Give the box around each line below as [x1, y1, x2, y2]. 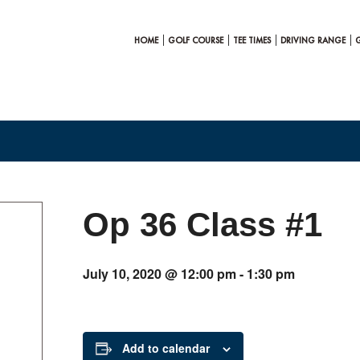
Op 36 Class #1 [83, 206, 322, 243]
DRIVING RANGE [280, 35, 346, 46]
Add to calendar [122, 340, 210, 356]
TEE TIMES [233, 35, 271, 46]
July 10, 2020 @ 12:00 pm [83, 264, 236, 283]
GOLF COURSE [168, 35, 223, 46]
